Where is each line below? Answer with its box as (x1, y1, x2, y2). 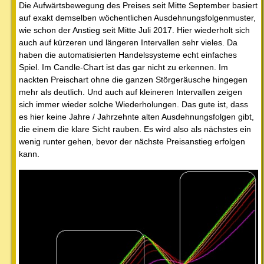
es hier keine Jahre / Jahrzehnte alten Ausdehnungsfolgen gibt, (19, 111, 254, 121)
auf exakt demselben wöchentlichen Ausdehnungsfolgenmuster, (19, 12, 256, 22)
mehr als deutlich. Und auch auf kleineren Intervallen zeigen (19, 87, 242, 97)
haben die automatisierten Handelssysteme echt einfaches (19, 49, 237, 60)
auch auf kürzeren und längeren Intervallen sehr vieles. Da (19, 37, 237, 47)
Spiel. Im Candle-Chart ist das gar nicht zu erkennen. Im (19, 62, 228, 72)
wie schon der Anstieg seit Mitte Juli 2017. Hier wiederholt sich (19, 25, 250, 35)
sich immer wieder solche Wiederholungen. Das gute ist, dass (19, 99, 248, 109)
